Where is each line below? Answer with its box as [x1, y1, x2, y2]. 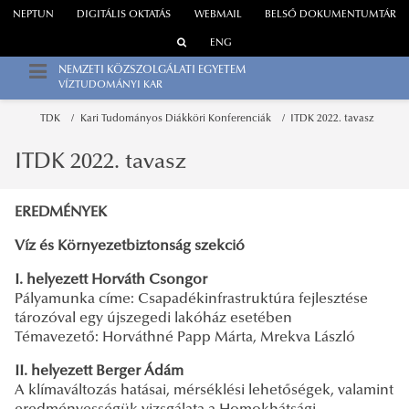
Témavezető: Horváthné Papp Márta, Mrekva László [15, 330, 355, 345]
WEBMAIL [194, 10, 242, 21]
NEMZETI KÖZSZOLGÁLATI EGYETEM [58, 65, 246, 77]
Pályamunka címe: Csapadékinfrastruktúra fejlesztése [15, 291, 368, 307]
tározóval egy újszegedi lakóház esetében [15, 310, 296, 326]
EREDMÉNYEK [15, 204, 107, 220]
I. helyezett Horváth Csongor [15, 272, 207, 288]
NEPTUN [12, 10, 54, 21]
